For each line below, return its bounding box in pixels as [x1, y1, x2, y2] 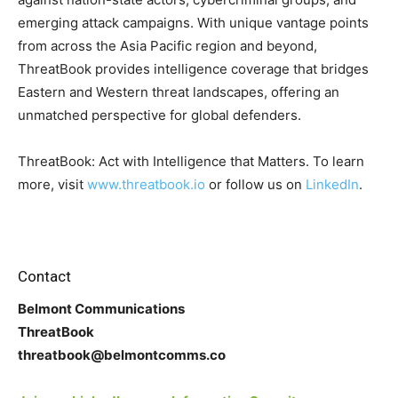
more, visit [18, 176, 87, 193]
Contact [18, 267, 71, 285]
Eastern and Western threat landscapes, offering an [18, 84, 339, 100]
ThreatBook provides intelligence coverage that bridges [18, 60, 369, 77]
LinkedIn [306, 176, 359, 193]
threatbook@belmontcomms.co [18, 346, 226, 363]
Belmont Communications [18, 300, 185, 317]
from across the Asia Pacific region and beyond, [18, 37, 317, 54]
